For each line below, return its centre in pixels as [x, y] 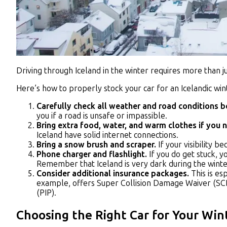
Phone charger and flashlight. [93, 155]
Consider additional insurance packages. [114, 174]
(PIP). [46, 193]
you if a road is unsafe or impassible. [103, 116]
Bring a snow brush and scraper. [97, 145]
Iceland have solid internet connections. [107, 135]
